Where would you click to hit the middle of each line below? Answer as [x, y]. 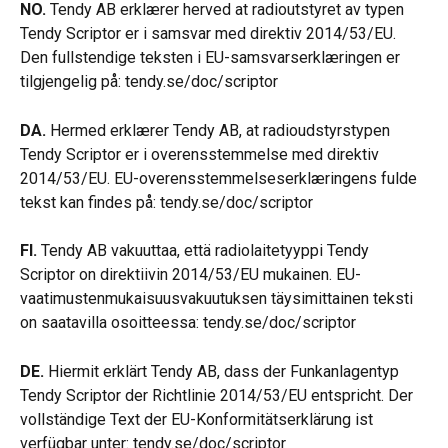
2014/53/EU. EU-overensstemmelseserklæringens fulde [220, 178]
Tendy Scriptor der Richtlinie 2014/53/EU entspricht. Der [218, 395]
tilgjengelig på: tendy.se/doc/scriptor [149, 82]
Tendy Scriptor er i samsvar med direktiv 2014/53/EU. [210, 34]
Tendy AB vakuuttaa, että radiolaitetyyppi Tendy [205, 251]
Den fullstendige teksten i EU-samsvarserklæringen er [212, 58]
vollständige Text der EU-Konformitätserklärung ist [198, 419]
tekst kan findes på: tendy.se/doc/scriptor [166, 202]
